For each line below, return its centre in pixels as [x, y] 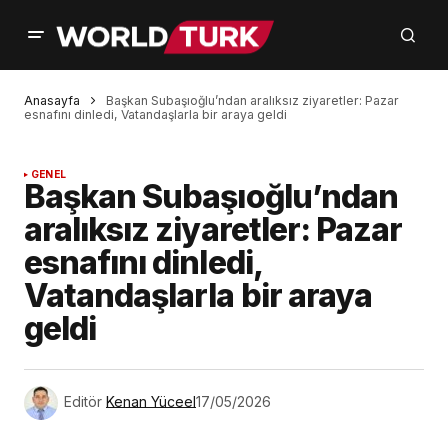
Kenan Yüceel [151, 402]
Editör [83, 402]
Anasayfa [52, 100]
